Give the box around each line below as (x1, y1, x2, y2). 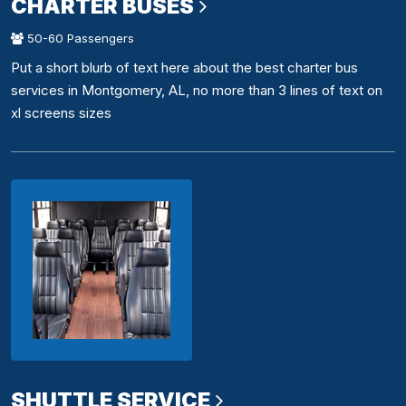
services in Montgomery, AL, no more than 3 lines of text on (11, 82, 382, 100)
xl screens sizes (11, 104, 111, 122)
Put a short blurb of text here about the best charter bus (11, 59, 358, 77)
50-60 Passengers (24, 31, 134, 46)
